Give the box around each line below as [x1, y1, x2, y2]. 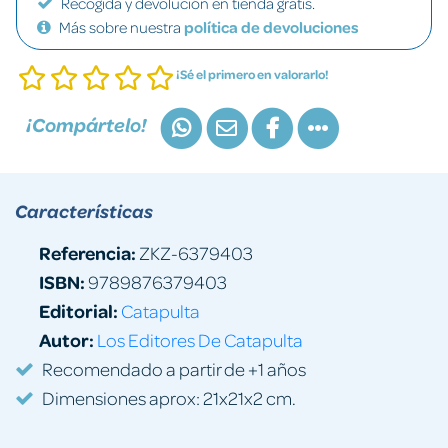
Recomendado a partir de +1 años [42, 356, 306, 380]
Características [15, 198, 153, 223]
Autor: [39, 326, 94, 352]
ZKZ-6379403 [136, 240, 253, 264]
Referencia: [39, 239, 136, 265]
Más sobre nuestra [59, 17, 184, 37]
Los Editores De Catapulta [97, 327, 303, 351]
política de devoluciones [184, 17, 359, 37]
